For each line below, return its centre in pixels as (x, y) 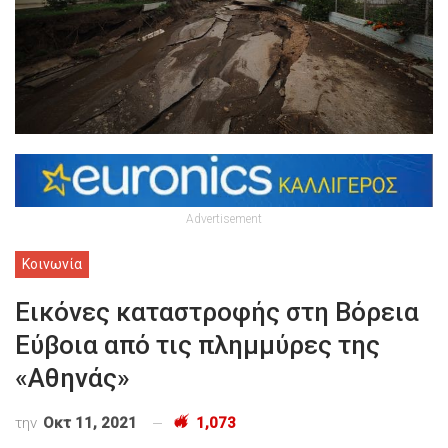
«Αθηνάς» (72, 377)
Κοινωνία (52, 263)
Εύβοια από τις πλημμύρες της (197, 344)
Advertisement (224, 218)
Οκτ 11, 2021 (90, 422)
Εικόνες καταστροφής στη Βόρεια (217, 311)
